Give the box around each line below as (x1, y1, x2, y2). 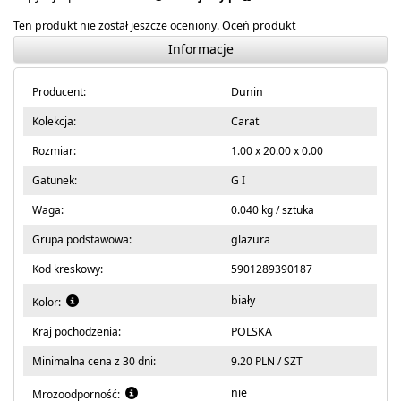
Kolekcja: (32, 114, 77, 129)
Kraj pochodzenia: (32, 324, 122, 339)
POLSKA (231, 324, 273, 339)
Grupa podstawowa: (32, 232, 132, 247)
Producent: (32, 84, 87, 99)
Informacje (167, 40, 234, 57)
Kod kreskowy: (32, 261, 104, 277)
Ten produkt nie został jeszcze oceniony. (13, 18, 223, 33)
